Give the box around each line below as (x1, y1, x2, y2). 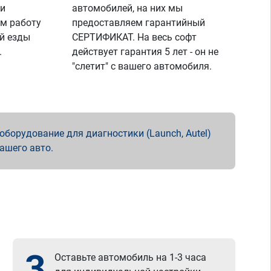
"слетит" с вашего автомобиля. (72, 60, 212, 72)
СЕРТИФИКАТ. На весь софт (72, 31, 197, 43)
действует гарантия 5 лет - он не (72, 46, 219, 57)
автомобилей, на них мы (72, 2, 183, 14)
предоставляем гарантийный (72, 17, 206, 28)
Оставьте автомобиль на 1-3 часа (54, 252, 207, 263)
